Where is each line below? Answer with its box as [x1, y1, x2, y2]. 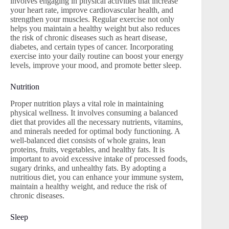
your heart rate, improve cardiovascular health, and [10, 6, 173, 15]
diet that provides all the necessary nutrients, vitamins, [10, 118, 183, 127]
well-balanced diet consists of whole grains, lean [10, 136, 166, 145]
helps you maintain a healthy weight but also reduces [10, 24, 180, 33]
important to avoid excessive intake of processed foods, [10, 154, 188, 164]
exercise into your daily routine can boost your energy [10, 52, 184, 61]
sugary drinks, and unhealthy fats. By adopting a [10, 164, 166, 173]
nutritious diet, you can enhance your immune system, [10, 173, 184, 182]
